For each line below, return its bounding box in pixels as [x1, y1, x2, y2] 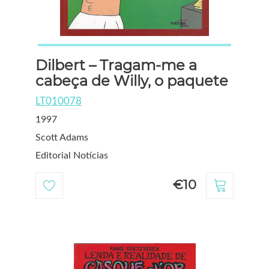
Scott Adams [35, 132, 88, 142]
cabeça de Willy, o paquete [35, 71, 228, 89]
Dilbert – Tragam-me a [35, 56, 197, 74]
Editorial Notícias [35, 150, 108, 160]
